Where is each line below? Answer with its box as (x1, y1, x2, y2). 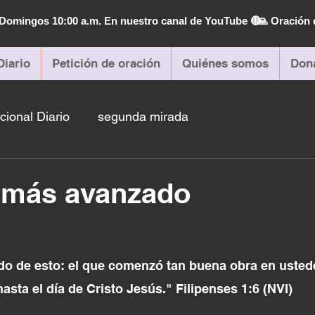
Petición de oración (52, 56, 160, 70)
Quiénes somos (182, 56, 269, 70)
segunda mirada (98, 108, 188, 124)
